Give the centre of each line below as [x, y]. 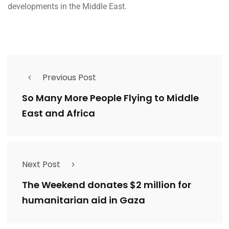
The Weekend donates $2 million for [107, 185]
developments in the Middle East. [67, 7]
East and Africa [59, 113]
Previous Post [69, 78]
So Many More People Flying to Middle [110, 98]
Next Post [41, 165]
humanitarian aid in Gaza [85, 200]
